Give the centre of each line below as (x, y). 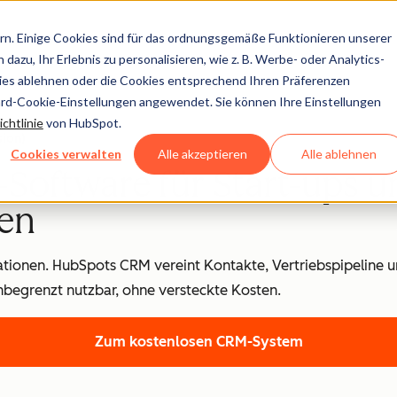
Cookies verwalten (66, 153)
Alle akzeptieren (202, 153)
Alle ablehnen (339, 153)
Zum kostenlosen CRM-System (198, 342)
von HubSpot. (82, 122)
